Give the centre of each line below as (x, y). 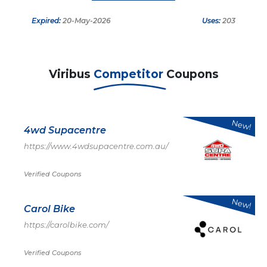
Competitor (130, 74)
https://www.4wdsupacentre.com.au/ (96, 146)
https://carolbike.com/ (66, 225)
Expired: (46, 21)
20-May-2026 (86, 21)
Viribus (71, 74)
